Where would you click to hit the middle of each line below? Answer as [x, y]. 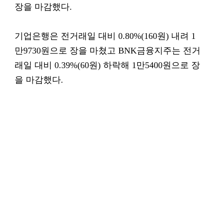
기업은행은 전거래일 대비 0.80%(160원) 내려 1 [105, 36]
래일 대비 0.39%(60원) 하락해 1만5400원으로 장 [107, 65]
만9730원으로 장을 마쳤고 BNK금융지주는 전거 [108, 51]
